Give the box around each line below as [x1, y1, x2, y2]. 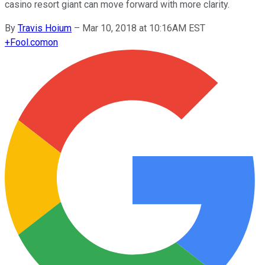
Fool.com [10, 36, 48, 48]
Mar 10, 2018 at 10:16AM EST [82, 22, 205, 34]
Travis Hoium [18, 22, 72, 34]
